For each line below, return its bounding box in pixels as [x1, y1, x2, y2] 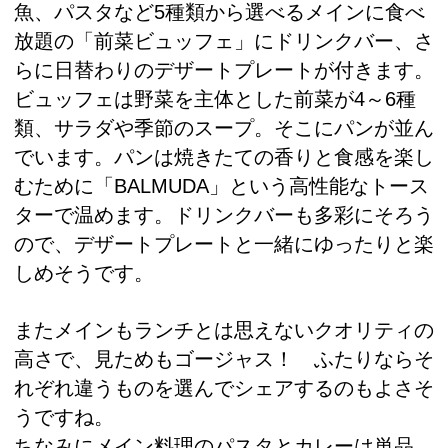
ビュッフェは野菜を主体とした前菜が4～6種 [14, 87, 416, 110]
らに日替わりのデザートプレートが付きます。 [14, 58, 434, 81]
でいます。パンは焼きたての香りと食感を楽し [14, 145, 434, 168]
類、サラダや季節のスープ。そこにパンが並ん [14, 116, 434, 139]
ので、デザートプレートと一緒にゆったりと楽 [14, 232, 434, 255]
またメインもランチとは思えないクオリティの [14, 319, 434, 342]
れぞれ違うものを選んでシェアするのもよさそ [14, 377, 434, 400]
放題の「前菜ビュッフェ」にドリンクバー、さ [14, 29, 434, 52]
